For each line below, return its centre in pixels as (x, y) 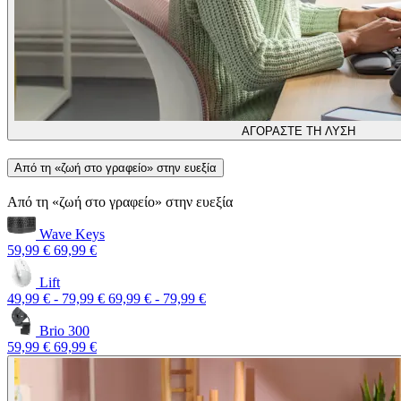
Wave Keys (70, 234)
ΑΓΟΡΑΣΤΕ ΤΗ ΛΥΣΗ (299, 131)
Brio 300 (63, 330)
